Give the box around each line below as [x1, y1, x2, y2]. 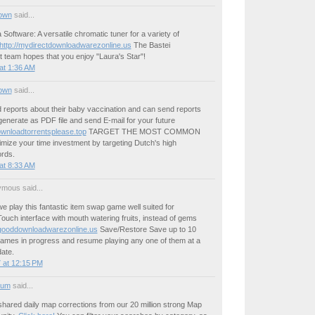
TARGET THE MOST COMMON [86, 127, 200, 136]
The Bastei [131, 41, 170, 50]
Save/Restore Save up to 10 [97, 225, 196, 234]
